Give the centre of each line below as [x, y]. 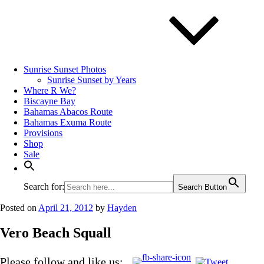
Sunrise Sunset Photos [65, 69]
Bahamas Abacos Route [68, 112]
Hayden [122, 208]
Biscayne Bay [49, 101]
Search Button [202, 187]
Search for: [44, 187]
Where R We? [50, 90]
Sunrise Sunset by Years [92, 80]
